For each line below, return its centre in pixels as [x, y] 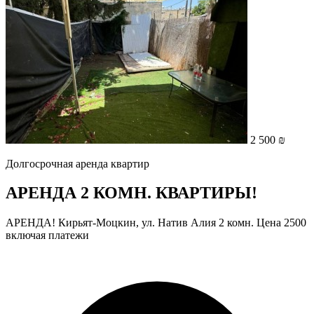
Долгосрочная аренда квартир [77, 163]
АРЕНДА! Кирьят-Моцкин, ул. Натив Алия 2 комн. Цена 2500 [156, 223]
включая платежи [47, 235]
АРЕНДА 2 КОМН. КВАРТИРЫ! [131, 193]
